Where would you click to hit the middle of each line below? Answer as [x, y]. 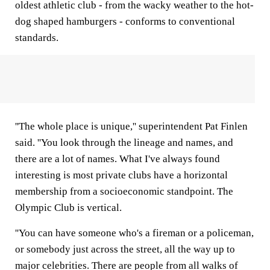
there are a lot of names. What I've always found [118, 159]
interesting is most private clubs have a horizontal [121, 175]
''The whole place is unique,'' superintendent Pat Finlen [131, 126]
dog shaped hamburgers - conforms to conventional [125, 21]
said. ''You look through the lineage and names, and [124, 143]
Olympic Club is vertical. [68, 208]
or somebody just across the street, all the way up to [125, 249]
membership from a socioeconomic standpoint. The [124, 191]
